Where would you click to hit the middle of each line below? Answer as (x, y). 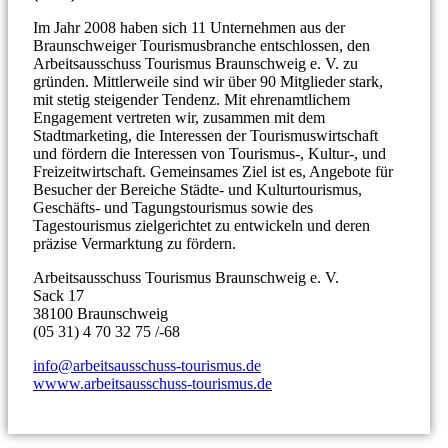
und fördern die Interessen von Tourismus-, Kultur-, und (209, 153)
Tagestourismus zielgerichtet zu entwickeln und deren (201, 225)
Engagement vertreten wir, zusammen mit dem (179, 117)
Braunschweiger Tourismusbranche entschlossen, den (201, 45)
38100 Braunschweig (100, 313)
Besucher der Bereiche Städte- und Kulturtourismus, (197, 189)
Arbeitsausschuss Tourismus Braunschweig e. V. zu (195, 63)
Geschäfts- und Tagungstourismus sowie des (173, 207)
